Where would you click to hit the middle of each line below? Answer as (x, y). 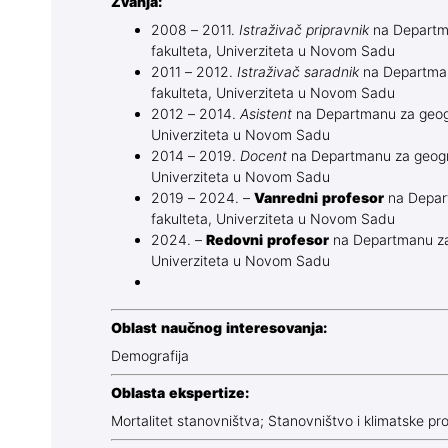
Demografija (150, 357)
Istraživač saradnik (298, 73)
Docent (263, 157)
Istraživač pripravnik (304, 31)
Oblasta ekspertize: (180, 394)
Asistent (266, 115)
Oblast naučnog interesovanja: (219, 329)
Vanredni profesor (319, 199)
